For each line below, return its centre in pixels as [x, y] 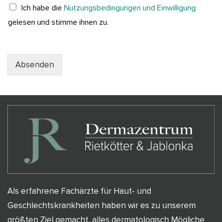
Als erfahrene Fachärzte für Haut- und [79, 191]
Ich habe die [43, 8]
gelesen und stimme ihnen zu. [58, 22]
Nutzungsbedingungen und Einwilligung [130, 8]
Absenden [35, 64]
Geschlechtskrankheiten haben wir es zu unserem [102, 206]
